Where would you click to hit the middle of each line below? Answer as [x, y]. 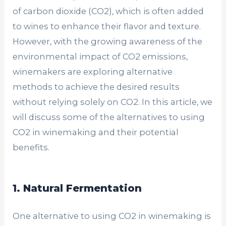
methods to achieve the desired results [96, 87]
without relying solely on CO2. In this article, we [113, 102]
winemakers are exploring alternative [93, 71]
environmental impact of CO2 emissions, [100, 56]
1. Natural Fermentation [77, 188]
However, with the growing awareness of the [108, 41]
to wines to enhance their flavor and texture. [107, 26]
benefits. [31, 147]
